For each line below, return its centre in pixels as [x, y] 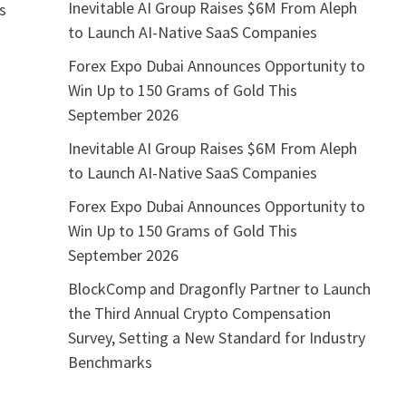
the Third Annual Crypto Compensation [199, 313]
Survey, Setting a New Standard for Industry [216, 337]
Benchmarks [110, 362]
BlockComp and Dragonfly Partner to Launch [219, 288]
